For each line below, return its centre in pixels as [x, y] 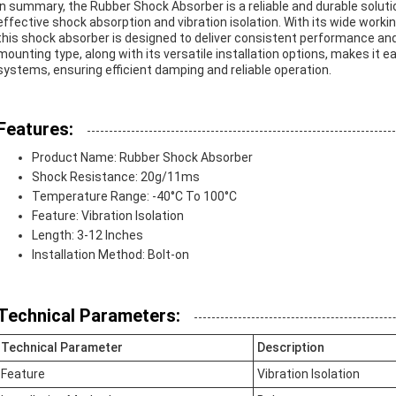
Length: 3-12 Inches [88, 235]
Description [291, 347]
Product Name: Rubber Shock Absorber [142, 157]
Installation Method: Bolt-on [110, 255]
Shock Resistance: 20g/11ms [116, 177]
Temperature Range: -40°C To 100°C [134, 196]
